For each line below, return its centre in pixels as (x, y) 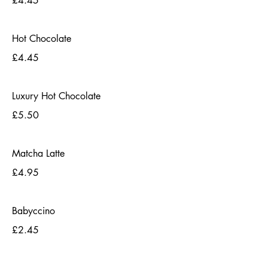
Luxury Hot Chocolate (56, 96)
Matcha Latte (38, 153)
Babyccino (33, 211)
